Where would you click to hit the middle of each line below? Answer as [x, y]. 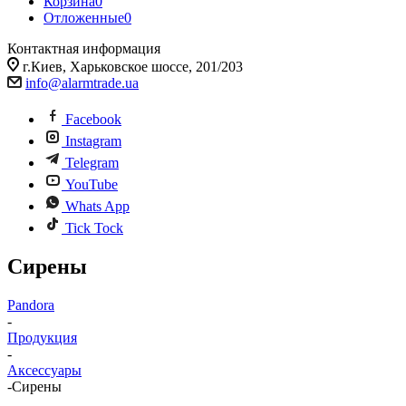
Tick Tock [94, 228]
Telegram [92, 163]
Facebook [93, 119]
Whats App [97, 206]
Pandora [31, 304]
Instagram [93, 141]
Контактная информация [84, 48]
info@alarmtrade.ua [82, 83]
